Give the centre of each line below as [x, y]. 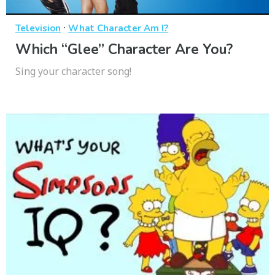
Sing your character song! [73, 72]
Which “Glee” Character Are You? [124, 50]
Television [38, 29]
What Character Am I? [118, 29]
